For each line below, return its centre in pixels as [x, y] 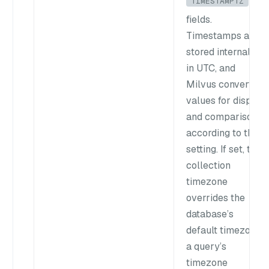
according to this [223, 133]
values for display [226, 100]
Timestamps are [222, 35]
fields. [199, 19]
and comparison [222, 116]
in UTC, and [211, 68]
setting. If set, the [224, 149]
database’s [210, 214]
